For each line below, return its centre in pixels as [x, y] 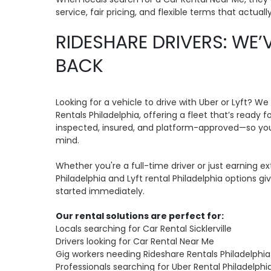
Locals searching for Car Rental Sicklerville [144, 229]
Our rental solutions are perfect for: [140, 216]
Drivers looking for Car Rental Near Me [135, 241]
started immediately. [100, 191]
